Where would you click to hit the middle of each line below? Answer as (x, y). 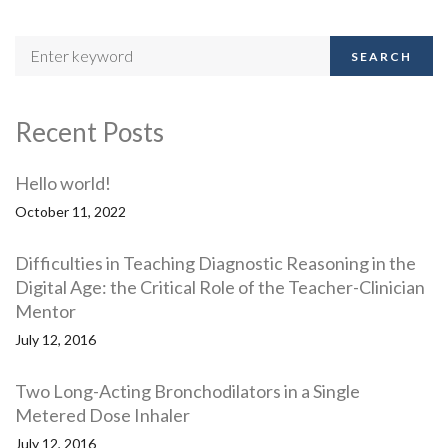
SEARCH (381, 56)
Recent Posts (89, 132)
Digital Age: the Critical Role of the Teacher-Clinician (220, 287)
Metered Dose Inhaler (102, 415)
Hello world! (63, 183)
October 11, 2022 (70, 212)
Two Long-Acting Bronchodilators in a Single (187, 391)
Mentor (45, 311)
